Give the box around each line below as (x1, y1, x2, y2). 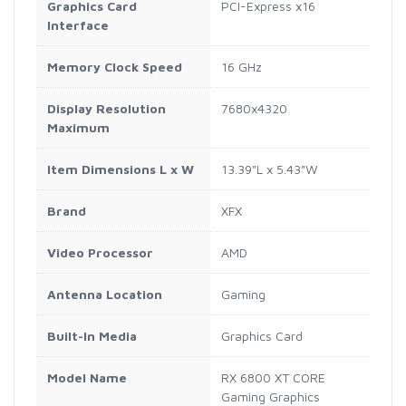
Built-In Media (47, 327, 137, 343)
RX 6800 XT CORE (221, 369, 325, 385)
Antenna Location (47, 285, 162, 302)
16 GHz (221, 58, 262, 74)
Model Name (47, 369, 127, 385)
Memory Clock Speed (47, 58, 182, 74)
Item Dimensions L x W (47, 160, 194, 177)
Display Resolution (47, 100, 166, 116)
